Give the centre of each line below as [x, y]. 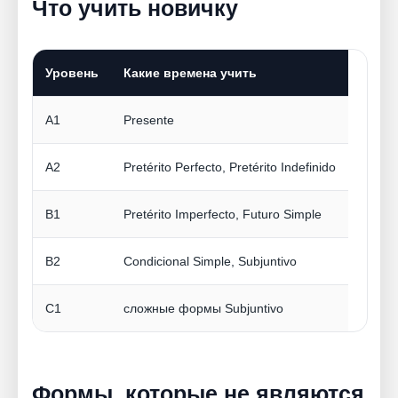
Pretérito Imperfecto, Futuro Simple [223, 215]
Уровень [72, 73]
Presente [149, 120]
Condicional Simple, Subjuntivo [210, 262]
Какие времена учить [190, 73]
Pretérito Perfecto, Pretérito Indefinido [230, 167]
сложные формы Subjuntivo [203, 309]
